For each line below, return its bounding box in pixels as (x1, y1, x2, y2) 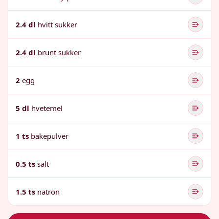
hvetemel (31, 103, 63, 113)
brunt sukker (38, 47, 81, 57)
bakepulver (31, 131, 68, 141)
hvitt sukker (38, 20, 77, 29)
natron (37, 187, 60, 197)
